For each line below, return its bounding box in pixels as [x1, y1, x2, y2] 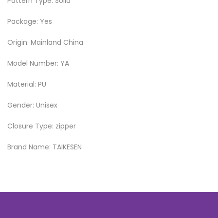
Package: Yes [7, 16, 52, 26]
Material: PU [7, 79, 46, 89]
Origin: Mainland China [7, 37, 83, 47]
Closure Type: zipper [7, 121, 76, 131]
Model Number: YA [7, 58, 69, 68]
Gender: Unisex [7, 100, 57, 110]
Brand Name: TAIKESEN [7, 142, 82, 152]
